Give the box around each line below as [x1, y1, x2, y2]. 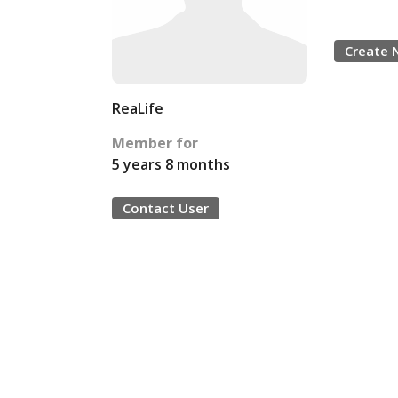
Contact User [123, 199, 209, 217]
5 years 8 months [112, 155, 230, 174]
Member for [112, 133, 198, 153]
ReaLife [112, 99, 163, 118]
